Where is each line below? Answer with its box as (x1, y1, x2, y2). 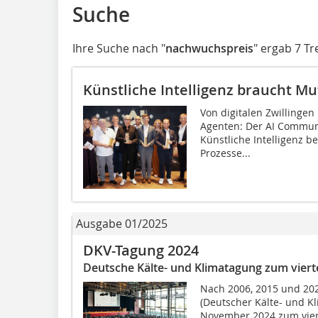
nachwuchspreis (165, 40, 253, 56)
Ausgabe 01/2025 (76, 216, 168, 231)
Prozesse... (199, 146, 251, 160)
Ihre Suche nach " (72, 40, 165, 56)
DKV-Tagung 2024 (83, 241, 199, 260)
